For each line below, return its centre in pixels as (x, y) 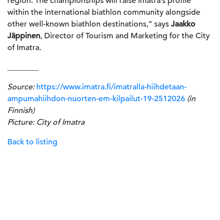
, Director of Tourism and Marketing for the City (125, 36)
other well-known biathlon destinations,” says (89, 24)
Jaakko (183, 24)
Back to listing (32, 142)
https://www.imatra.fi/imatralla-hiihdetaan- (111, 87)
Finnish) (21, 110)
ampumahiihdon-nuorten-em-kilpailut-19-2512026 (96, 98)
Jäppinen (24, 36)
